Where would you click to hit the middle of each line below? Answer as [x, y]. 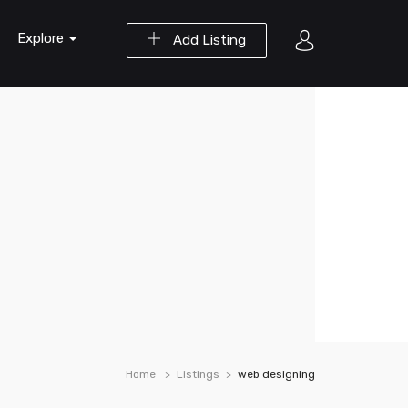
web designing [276, 374]
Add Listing [208, 40]
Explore [42, 38]
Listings [198, 374]
